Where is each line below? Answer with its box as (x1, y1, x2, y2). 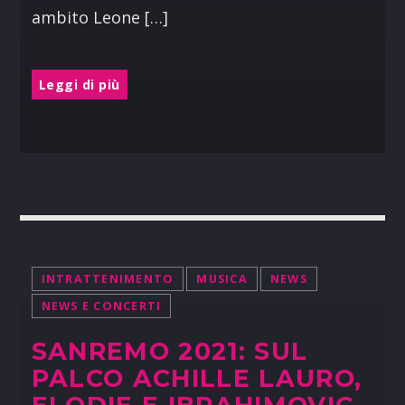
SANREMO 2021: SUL (31, 336, 308, 367)
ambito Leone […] (31, 6, 168, 29)
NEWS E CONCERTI (41, 298, 162, 315)
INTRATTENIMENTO (41, 271, 174, 287)
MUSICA (196, 271, 248, 287)
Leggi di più (38, 75, 120, 93)
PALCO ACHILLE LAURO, (31, 363, 363, 394)
